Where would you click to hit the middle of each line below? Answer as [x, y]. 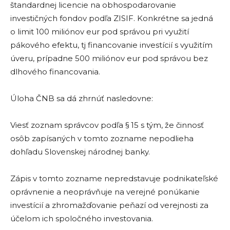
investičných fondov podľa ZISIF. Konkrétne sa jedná [112, 18]
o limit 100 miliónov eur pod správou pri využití [100, 32]
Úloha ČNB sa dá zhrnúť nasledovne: [82, 98]
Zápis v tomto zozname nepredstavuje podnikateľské [114, 178]
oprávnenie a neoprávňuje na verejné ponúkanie [105, 192]
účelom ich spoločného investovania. [82, 218]
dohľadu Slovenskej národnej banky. [80, 152]
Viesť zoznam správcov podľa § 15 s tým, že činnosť [107, 125]
